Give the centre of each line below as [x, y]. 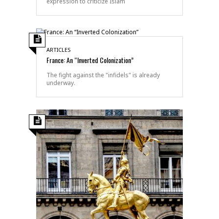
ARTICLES [59, 49]
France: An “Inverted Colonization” [90, 60]
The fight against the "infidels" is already [103, 75]
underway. [61, 83]
